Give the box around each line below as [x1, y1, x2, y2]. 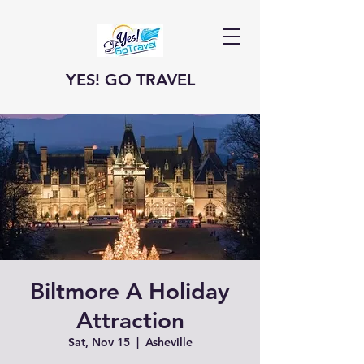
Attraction [76, 306, 184, 334]
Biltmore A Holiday [30, 277, 230, 305]
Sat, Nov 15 [67, 335, 130, 349]
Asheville [145, 335, 193, 349]
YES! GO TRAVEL [65, 70, 195, 89]
